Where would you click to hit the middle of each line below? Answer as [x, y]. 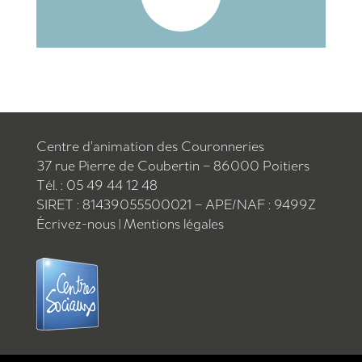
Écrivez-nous [77, 223]
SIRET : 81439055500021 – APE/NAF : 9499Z [176, 204]
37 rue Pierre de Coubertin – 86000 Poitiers [173, 165]
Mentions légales [173, 223]
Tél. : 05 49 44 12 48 [97, 185]
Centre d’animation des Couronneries [150, 146]
